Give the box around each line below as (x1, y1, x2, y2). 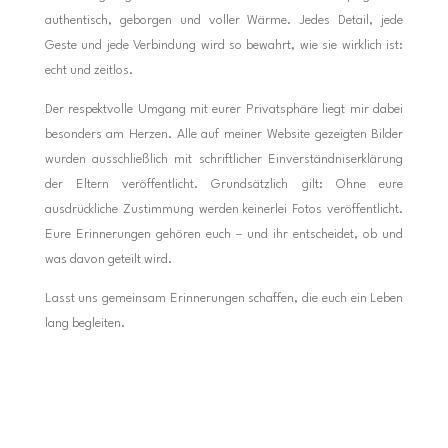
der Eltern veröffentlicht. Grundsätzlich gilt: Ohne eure (44, 177, 404, 191)
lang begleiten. (44, 316, 125, 330)
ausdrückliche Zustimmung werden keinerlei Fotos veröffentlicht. (44, 202, 404, 216)
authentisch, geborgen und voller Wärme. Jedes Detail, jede (44, 13, 404, 27)
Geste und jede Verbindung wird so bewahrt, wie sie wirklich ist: (44, 38, 404, 52)
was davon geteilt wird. (44, 252, 172, 266)
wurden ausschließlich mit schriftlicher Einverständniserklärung (44, 152, 404, 166)
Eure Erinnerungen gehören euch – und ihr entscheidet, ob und (44, 227, 404, 241)
